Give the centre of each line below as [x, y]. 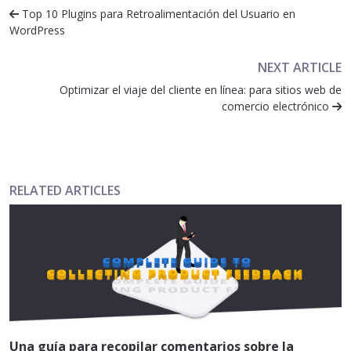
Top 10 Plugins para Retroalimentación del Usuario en [157, 13]
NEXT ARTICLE [300, 67]
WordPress [37, 30]
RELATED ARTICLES [65, 190]
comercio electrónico [277, 106]
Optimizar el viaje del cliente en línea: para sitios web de [201, 89]
